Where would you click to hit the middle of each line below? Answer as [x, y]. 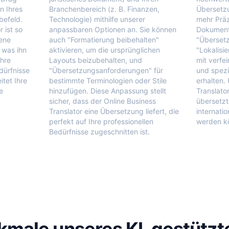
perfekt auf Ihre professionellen [101, 121]
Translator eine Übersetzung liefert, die [114, 111]
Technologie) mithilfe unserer [97, 19]
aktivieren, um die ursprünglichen [105, 50]
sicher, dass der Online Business [102, 101]
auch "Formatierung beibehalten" [104, 40]
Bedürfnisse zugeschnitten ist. [99, 132]
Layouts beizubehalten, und [96, 60]
